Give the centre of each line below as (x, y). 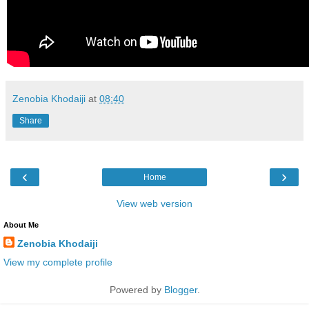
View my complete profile (58, 262)
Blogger (180, 289)
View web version (154, 203)
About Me (21, 225)
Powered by (137, 289)
